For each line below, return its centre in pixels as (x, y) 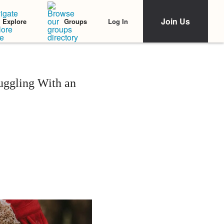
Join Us (175, 21)
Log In (118, 21)
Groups (75, 21)
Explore (14, 21)
